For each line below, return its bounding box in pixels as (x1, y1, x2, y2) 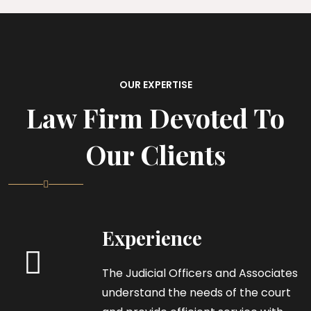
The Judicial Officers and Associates (102, 264, 298, 281)
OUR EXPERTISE (119, 77, 192, 92)
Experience (102, 224, 202, 251)
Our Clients (85, 136, 226, 172)
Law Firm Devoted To (26, 99, 285, 135)
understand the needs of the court (102, 284, 291, 301)
